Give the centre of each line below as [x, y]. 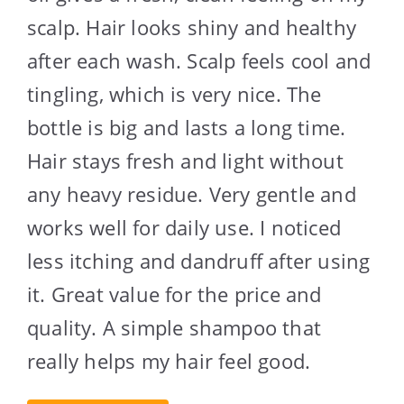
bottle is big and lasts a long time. [187, 128]
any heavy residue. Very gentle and [192, 194]
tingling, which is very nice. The [174, 94]
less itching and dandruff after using [199, 261]
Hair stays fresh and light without [185, 161]
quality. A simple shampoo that [174, 328]
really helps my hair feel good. [169, 361]
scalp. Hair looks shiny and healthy [192, 28]
